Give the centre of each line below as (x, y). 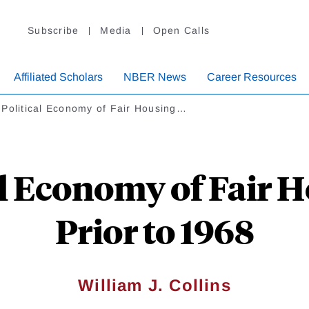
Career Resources (252, 77)
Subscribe (53, 31)
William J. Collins (154, 286)
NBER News (155, 77)
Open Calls (181, 31)
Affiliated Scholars (58, 77)
